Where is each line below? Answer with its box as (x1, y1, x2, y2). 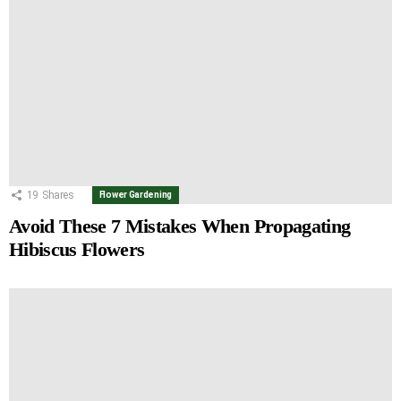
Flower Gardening (98, 189, 172, 200)
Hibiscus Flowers (9, 237, 145, 260)
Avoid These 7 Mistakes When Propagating (9, 214, 351, 237)
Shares (41, 188, 74, 201)
